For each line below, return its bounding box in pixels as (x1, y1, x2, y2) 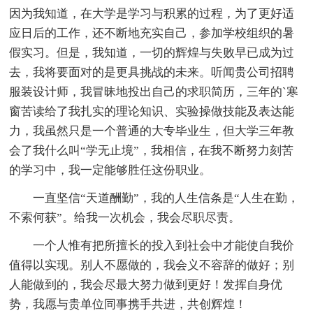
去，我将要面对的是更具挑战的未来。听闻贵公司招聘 (9, 65, 295, 79)
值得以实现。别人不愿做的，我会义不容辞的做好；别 (9, 258, 295, 272)
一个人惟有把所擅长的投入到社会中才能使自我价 (9, 238, 295, 252)
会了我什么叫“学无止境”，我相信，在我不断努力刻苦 (9, 143, 294, 157)
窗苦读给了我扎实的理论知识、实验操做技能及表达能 (9, 104, 295, 118)
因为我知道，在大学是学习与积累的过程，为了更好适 (9, 6, 295, 20)
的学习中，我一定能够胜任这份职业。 (9, 163, 212, 177)
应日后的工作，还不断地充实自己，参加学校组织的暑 (9, 26, 295, 40)
